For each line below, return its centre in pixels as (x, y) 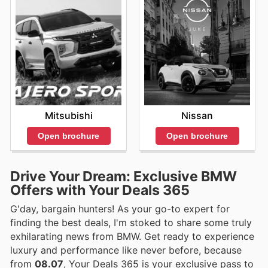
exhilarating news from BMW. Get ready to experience (132, 237)
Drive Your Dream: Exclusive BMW (124, 177)
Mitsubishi (68, 115)
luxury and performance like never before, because (126, 250)
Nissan (197, 115)
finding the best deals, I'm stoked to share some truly (131, 223)
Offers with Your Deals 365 (100, 191)
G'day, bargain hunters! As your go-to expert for (120, 209)
